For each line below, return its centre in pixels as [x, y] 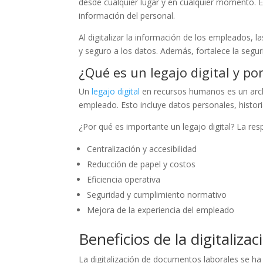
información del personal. [127, 15]
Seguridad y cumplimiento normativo [157, 194]
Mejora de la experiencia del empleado [161, 210]
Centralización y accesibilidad [143, 149]
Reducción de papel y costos [141, 164]
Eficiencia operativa [124, 179]
